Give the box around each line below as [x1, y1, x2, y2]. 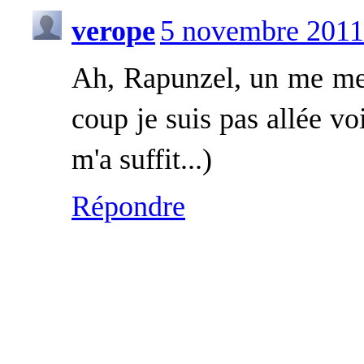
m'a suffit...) [71, 143, 212, 175]
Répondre [71, 190, 185, 223]
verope [71, 15, 155, 47]
